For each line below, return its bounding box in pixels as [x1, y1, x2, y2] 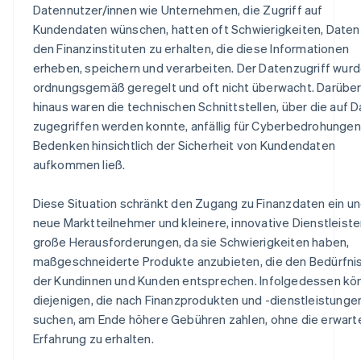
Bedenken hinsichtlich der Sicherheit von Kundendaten [32, 136, 335, 153]
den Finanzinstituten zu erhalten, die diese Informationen [32, 39, 349, 56]
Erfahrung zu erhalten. [32, 330, 154, 346]
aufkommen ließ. [32, 156, 126, 172]
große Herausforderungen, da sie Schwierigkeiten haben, [32, 233, 350, 250]
